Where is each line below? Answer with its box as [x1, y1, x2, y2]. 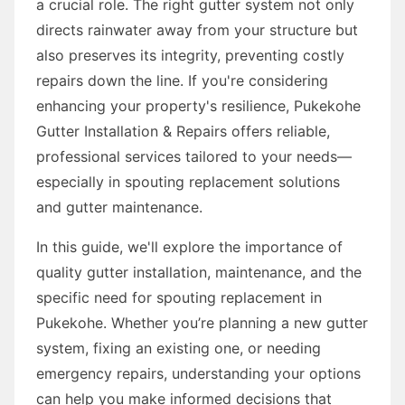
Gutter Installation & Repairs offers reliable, [36, 121, 330, 140]
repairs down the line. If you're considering [36, 71, 328, 89]
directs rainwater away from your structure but [36, 20, 358, 39]
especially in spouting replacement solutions [36, 172, 340, 191]
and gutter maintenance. [36, 197, 202, 216]
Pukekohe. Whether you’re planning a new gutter [36, 313, 368, 332]
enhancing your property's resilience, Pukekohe [36, 96, 361, 115]
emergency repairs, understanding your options [36, 363, 361, 382]
